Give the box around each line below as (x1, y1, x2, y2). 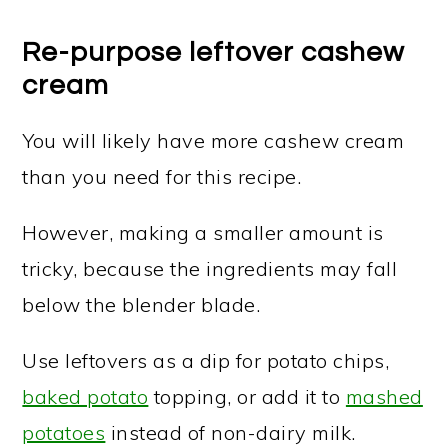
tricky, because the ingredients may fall (22, 256, 398, 281)
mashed (345, 384, 423, 409)
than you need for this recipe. (22, 164, 302, 189)
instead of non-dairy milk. (105, 420, 356, 445)
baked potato (22, 384, 149, 409)
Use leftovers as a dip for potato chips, (22, 348, 390, 373)
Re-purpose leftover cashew (22, 38, 406, 67)
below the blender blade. (22, 292, 261, 317)
